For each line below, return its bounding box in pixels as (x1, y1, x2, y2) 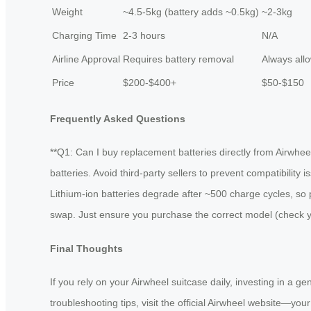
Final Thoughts (50, 242, 123, 254)
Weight (52, 6, 83, 17)
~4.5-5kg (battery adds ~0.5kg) (123, 6, 259, 17)
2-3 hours (123, 29, 165, 41)
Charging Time (52, 29, 117, 41)
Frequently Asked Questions (50, 112, 185, 124)
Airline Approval (52, 53, 120, 65)
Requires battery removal (123, 53, 234, 65)
